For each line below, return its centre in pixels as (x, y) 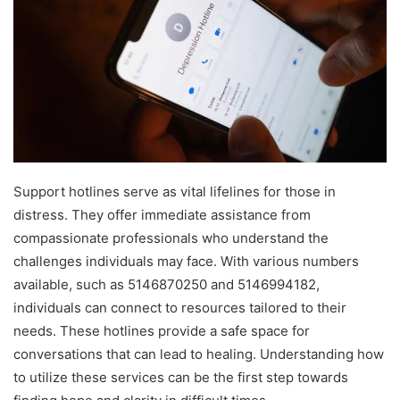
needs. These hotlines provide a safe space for (162, 330)
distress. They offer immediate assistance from (162, 214)
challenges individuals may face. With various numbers (186, 261)
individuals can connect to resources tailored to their (180, 307)
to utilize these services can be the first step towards (181, 377)
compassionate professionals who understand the (171, 237)
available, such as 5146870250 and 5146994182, (167, 284)
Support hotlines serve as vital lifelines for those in (175, 191)
